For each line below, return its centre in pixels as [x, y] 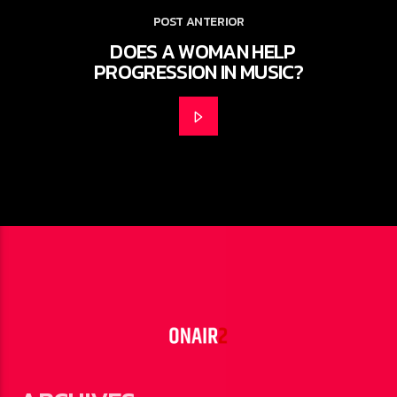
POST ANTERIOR [198, 22]
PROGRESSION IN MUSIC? [198, 72]
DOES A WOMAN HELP [203, 52]
